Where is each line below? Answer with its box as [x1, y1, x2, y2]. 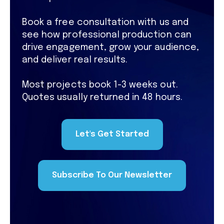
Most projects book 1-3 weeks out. [22, 80, 178, 89]
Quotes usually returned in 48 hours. [22, 92, 182, 102]
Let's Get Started [75, 129, 149, 138]
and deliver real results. [22, 55, 128, 64]
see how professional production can [22, 30, 191, 39]
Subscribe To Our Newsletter [52, 170, 172, 179]
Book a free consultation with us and [22, 17, 188, 27]
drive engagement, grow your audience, [22, 42, 199, 52]
